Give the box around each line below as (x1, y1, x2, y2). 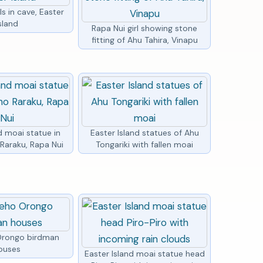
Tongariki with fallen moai (96, 139, 194, 150)
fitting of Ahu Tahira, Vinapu (91, 34, 198, 45)
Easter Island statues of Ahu (90, 127, 199, 138)
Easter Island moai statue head (84, 248, 205, 259)
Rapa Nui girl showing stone (92, 22, 198, 33)
